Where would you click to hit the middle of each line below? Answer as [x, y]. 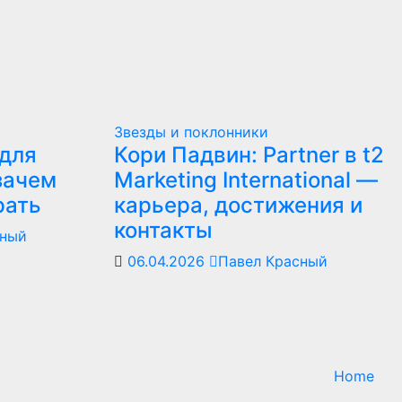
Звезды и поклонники [191, 132]
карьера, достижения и [238, 205]
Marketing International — [246, 180]
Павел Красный [273, 261]
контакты [163, 230]
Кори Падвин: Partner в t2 [249, 155]
